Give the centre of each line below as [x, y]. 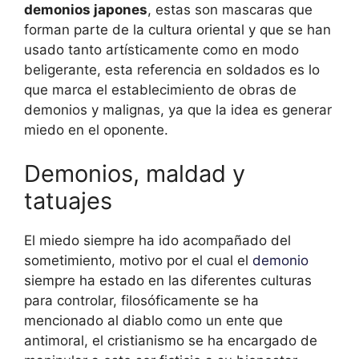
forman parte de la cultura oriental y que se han [177, 29]
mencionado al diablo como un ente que [153, 321]
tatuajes [68, 201]
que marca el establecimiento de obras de [160, 89]
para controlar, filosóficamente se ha [141, 301]
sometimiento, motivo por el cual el [138, 261]
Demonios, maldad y [135, 174]
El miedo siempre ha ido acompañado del [157, 241]
